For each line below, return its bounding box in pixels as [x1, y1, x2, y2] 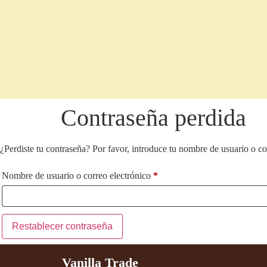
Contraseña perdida [61, 104, 246, 131]
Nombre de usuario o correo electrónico [2, 170, 153, 181]
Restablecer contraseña [12, 221, 113, 232]
